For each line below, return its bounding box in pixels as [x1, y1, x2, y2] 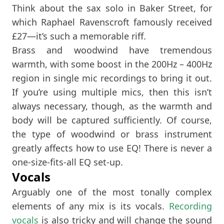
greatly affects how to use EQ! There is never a [12, 141, 212, 154]
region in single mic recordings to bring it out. [12, 71, 212, 84]
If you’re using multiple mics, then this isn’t [12, 85, 212, 98]
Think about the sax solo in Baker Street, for [12, 1, 212, 14]
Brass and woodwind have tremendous [12, 43, 212, 56]
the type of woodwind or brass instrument [12, 127, 212, 140]
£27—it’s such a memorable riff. [12, 29, 146, 42]
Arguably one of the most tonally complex [12, 185, 212, 198]
